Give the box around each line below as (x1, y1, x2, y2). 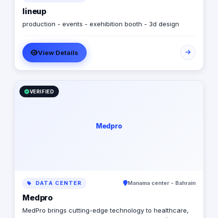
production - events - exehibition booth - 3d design (22, 20, 179, 28)
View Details (38, 49, 78, 57)
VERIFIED (29, 89, 54, 95)
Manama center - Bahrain (127, 180, 196, 187)
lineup (22, 6, 47, 17)
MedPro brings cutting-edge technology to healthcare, (22, 206, 189, 215)
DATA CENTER (34, 180, 82, 187)
